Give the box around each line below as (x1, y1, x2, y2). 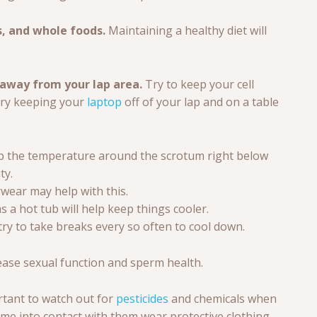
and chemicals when (168, 291, 277, 307)
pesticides (116, 291, 168, 307)
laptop (87, 94, 122, 110)
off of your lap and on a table (122, 94, 279, 110)
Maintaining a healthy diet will (105, 23, 267, 39)
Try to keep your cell (142, 76, 254, 93)
